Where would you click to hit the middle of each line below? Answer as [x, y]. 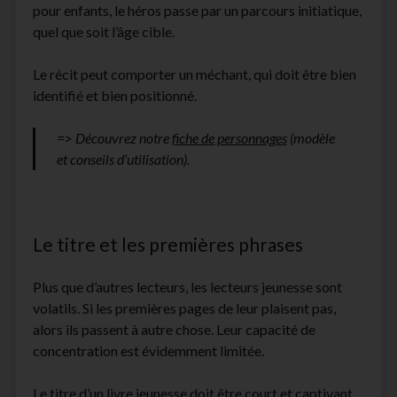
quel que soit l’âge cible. [103, 32]
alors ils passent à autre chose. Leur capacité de [174, 330]
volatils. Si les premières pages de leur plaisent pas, [184, 308]
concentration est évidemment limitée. [148, 351]
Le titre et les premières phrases [167, 245]
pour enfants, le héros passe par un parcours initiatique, [197, 11]
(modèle [311, 138]
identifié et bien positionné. [114, 96]
